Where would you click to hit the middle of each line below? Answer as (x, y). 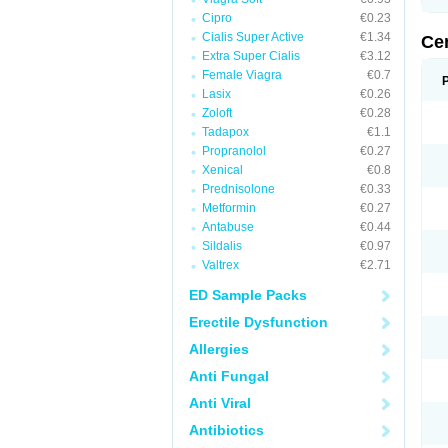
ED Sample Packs (248, 295)
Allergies (219, 349)
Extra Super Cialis (251, 56)
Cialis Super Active (253, 37)
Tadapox (225, 132)
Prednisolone (238, 189)
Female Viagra (242, 75)
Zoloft (217, 113)
